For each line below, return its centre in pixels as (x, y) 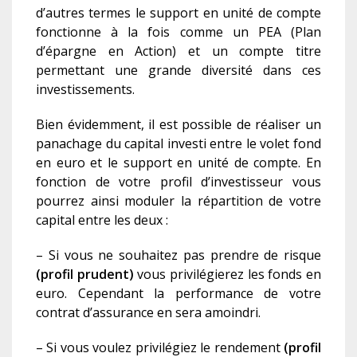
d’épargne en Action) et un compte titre (178, 51)
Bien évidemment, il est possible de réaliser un (178, 125)
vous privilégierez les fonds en (228, 275)
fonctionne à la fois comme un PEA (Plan (178, 32)
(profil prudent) (85, 275)
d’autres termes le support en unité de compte (178, 13)
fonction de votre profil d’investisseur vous (178, 182)
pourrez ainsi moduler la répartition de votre (178, 201)
